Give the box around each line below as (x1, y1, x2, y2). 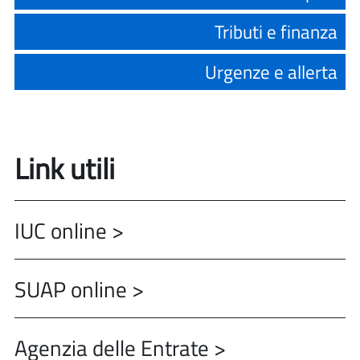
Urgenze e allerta (205, 58, 337, 86)
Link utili (14, 146, 115, 190)
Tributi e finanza (215, 18, 337, 46)
